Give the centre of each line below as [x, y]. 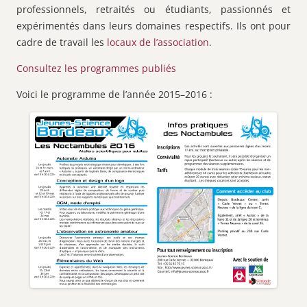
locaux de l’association [158, 42]
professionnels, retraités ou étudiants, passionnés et [153, 9]
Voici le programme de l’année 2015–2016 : [114, 94]
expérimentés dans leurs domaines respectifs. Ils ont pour [153, 25]
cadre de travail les [62, 42]
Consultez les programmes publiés [96, 68]
